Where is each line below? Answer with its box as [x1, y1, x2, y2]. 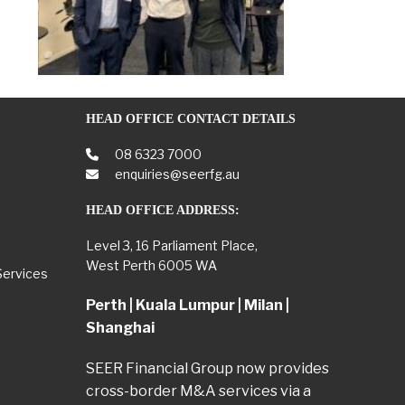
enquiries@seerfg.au [111, 166, 240, 183]
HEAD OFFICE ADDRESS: [85, 203, 240, 218]
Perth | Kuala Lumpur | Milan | [85, 297, 289, 315]
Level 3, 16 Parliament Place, [85, 238, 258, 254]
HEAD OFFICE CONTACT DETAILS [85, 112, 296, 127]
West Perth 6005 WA [85, 258, 217, 274]
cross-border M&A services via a [85, 382, 311, 400]
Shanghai [85, 319, 155, 337]
